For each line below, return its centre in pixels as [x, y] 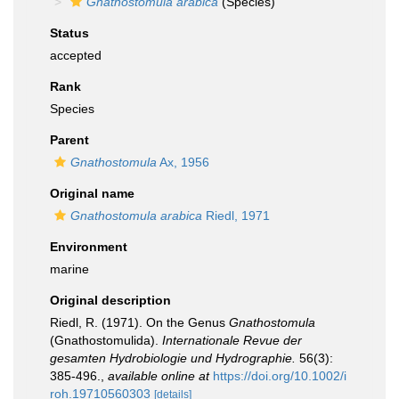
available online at [159, 376]
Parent [69, 140]
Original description [110, 300]
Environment [89, 247]
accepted [76, 55]
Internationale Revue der [232, 340]
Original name [92, 193]
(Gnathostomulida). [106, 340]
